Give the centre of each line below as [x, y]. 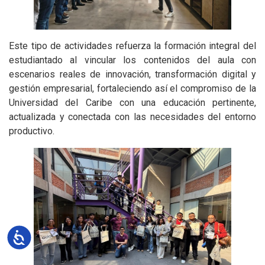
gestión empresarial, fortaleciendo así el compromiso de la [132, 88]
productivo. [32, 131]
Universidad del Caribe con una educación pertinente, [132, 102]
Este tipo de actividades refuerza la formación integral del [132, 46]
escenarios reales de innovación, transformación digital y [132, 74]
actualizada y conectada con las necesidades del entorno [132, 117]
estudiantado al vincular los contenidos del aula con [132, 60]
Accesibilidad [50, 236]
